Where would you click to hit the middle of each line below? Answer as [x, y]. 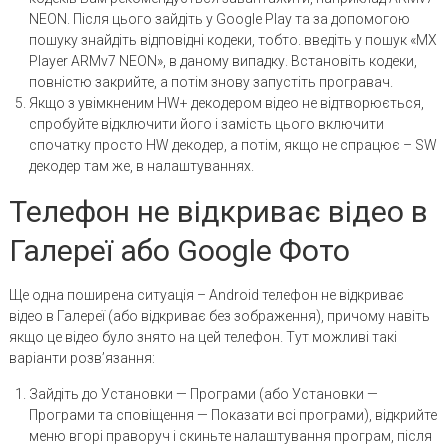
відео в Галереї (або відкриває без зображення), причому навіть [219, 315]
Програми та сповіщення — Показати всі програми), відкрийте [232, 414]
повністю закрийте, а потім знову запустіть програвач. [210, 81]
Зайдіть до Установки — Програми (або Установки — [203, 393]
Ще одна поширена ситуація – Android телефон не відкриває [206, 294]
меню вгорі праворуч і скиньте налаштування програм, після [230, 435]
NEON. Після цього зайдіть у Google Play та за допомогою [219, 18]
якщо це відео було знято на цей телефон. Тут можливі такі [202, 336]
